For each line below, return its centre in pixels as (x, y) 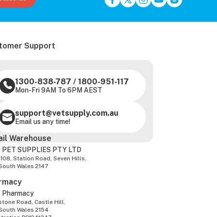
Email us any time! (43, 122)
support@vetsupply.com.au (67, 113)
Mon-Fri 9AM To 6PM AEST (59, 90)
